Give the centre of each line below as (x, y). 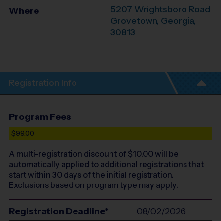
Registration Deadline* (59, 211)
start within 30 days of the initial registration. (91, 174)
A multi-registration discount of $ (71, 154)
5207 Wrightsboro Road (160, 10)
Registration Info (43, 83)
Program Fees (40, 117)
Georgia (177, 21)
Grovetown (134, 21)
